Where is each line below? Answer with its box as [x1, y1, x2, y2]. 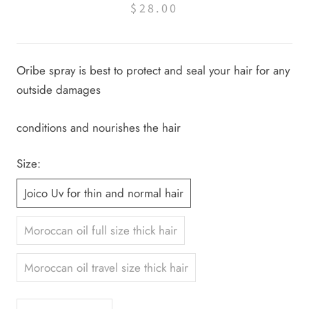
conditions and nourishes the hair [17, 119, 181, 136]
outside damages [17, 81, 104, 98]
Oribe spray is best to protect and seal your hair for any [17, 61, 290, 79]
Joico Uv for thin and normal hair [24, 184, 183, 201]
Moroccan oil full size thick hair [24, 221, 177, 239]
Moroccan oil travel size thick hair [24, 259, 188, 276]
